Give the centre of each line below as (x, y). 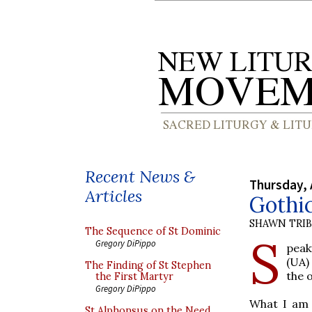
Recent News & (140, 177)
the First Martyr (134, 276)
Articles (114, 196)
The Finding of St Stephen (148, 265)
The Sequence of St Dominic (153, 231)
